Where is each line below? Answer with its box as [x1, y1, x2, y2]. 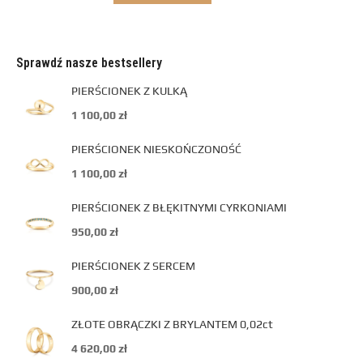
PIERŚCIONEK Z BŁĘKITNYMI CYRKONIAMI [71, 201, 287, 214]
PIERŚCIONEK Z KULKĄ [71, 84, 187, 97]
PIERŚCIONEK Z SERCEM [71, 259, 195, 272]
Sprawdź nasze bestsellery [16, 55, 162, 70]
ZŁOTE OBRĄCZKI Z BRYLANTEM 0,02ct [71, 318, 273, 331]
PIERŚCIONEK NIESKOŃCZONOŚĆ [71, 143, 241, 156]
